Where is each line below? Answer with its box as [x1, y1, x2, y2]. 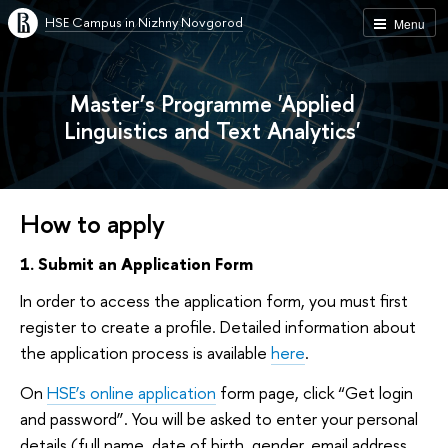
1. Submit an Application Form [20, 251, 257, 275]
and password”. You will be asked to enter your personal [20, 406, 418, 430]
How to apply [20, 206, 165, 241]
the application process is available [20, 341, 271, 365]
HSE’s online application [47, 380, 216, 404]
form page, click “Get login [216, 380, 413, 404]
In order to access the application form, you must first [20, 289, 408, 313]
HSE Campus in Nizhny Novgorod [45, 13, 243, 31]
